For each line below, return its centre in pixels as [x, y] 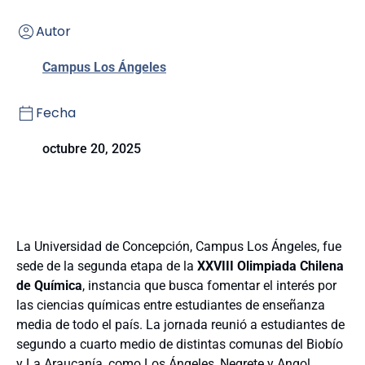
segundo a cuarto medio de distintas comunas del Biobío [180, 344]
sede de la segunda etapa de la [107, 266]
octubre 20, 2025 [92, 148]
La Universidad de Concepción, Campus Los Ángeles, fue [179, 246]
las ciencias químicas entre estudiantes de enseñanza [171, 305]
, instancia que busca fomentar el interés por [209, 285]
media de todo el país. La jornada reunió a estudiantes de [180, 324]
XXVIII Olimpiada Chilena [270, 266]
